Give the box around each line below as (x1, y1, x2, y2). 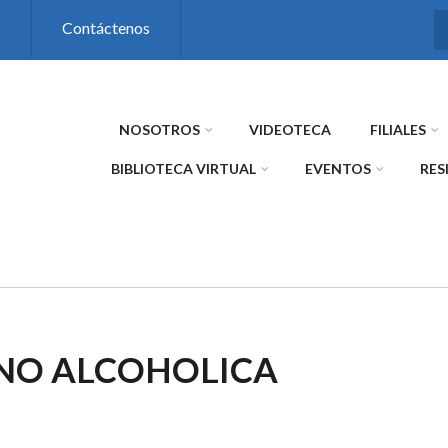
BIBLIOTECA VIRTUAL (111, 160, 256, 177)
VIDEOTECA (249, 121, 331, 138)
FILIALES (370, 121, 426, 138)
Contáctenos (62, 18, 150, 37)
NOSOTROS (119, 121, 200, 138)
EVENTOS (305, 160, 371, 177)
